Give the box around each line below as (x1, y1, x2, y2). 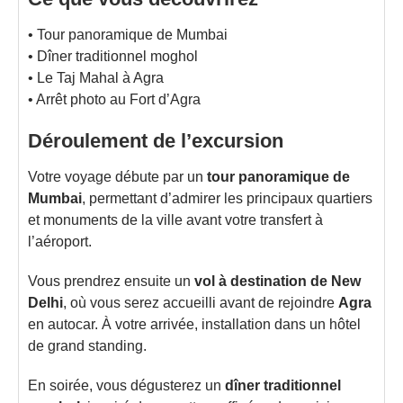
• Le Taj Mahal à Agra (28, 70, 164, 85)
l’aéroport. (28, 234, 92, 249)
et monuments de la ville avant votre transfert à (28, 212, 323, 228)
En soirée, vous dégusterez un (28, 378, 225, 393)
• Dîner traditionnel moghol (28, 49, 198, 64)
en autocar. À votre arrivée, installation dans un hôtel (28, 317, 361, 332)
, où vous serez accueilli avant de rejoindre (63, 295, 338, 310)
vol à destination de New (194, 273, 361, 289)
